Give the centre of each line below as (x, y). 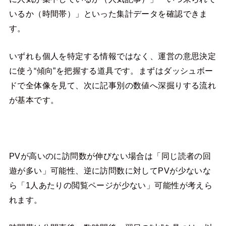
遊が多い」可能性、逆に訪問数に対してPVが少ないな (110, 170)
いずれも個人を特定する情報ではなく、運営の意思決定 (112, 56)
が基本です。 (34, 100)
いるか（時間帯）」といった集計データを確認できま (108, 13)
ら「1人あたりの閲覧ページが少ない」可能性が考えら (111, 185)
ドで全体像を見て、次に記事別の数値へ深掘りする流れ (112, 86)
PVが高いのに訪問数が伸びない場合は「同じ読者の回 (110, 156)
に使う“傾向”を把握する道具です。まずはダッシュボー (111, 71)
